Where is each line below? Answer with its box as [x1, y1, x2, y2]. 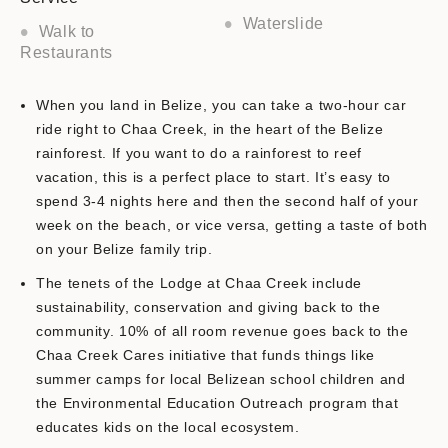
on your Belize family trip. [36, 241, 213, 258]
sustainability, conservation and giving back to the [36, 299, 381, 316]
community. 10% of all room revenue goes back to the [36, 323, 409, 340]
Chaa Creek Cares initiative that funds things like [36, 347, 376, 364]
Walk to [38, 23, 96, 41]
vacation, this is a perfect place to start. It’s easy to [36, 169, 391, 186]
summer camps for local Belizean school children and [36, 371, 406, 388]
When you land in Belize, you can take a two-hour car [36, 97, 407, 114]
